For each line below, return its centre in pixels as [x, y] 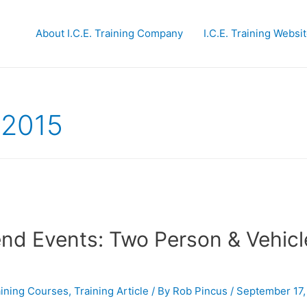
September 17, [271, 291]
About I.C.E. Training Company [109, 33]
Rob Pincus [200, 291]
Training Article [111, 291]
